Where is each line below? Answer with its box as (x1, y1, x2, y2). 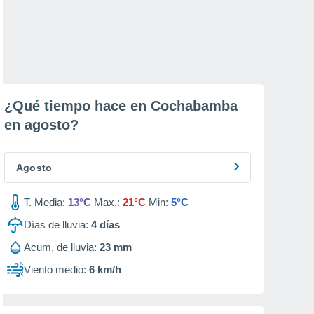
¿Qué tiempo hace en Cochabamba (4, 98, 238, 114)
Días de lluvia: (24, 219, 88, 231)
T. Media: (24, 196, 65, 208)
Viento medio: (24, 264, 86, 275)
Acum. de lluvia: (24, 241, 97, 253)
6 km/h (89, 264, 121, 275)
